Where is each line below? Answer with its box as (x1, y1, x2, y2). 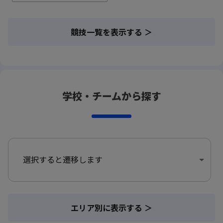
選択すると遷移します (23, 153, 103, 166)
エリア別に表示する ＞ (71, 201, 152, 214)
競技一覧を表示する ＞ (71, 25, 152, 38)
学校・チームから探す (62, 88, 161, 103)
